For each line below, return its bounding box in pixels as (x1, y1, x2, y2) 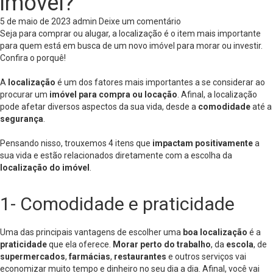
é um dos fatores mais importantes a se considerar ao (57, 77, 265, 87)
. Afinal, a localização (177, 90, 257, 99)
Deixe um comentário (99, 16, 181, 26)
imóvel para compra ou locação (49, 90, 177, 99)
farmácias (69, 252, 110, 261)
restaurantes (114, 252, 168, 261)
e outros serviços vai (168, 252, 246, 261)
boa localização (183, 227, 247, 237)
